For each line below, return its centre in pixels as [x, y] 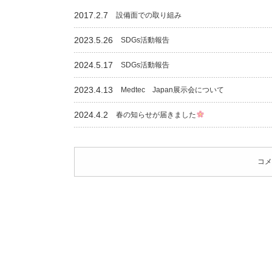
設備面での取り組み [149, 15]
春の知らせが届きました [156, 115]
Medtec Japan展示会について [172, 90]
